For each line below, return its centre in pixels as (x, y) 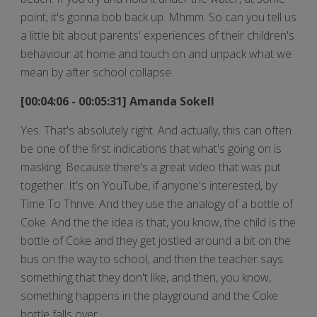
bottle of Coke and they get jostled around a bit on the (156, 240)
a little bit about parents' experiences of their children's (157, 35)
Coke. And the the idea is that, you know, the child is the (158, 222)
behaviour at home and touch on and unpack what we (156, 53)
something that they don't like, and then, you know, (146, 277)
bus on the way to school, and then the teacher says (152, 259)
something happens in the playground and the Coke (149, 295)
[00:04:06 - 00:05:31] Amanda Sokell (119, 101)
